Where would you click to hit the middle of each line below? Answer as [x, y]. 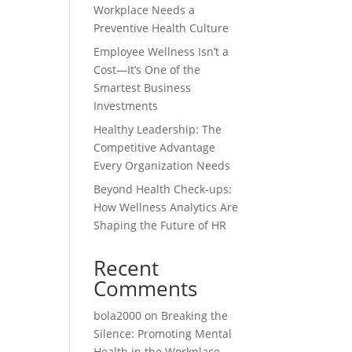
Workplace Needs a [145, 9]
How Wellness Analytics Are [166, 207]
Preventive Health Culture [161, 27]
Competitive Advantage [155, 147]
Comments [146, 288]
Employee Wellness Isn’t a [161, 51]
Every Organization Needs [162, 165]
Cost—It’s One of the [147, 69]
